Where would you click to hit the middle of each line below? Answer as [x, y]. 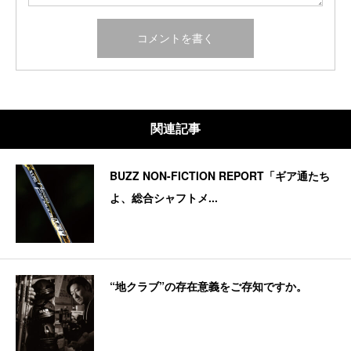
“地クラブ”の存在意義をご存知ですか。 [208, 286]
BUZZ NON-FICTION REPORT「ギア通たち [220, 176]
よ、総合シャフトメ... [164, 198]
